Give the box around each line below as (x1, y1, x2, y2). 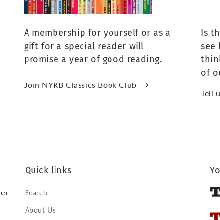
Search (25, 189, 48, 197)
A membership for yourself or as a (24, 27, 171, 39)
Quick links (25, 165, 72, 176)
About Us (25, 206, 56, 215)
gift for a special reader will (24, 41, 144, 52)
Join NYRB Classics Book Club (24, 80, 137, 90)
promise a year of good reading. (24, 54, 162, 65)
